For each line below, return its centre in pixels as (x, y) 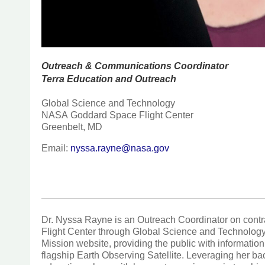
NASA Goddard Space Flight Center (118, 115)
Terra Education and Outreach (109, 79)
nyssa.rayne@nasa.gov (120, 148)
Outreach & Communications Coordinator (135, 66)
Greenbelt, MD (72, 127)
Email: (56, 148)
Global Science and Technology (109, 104)
